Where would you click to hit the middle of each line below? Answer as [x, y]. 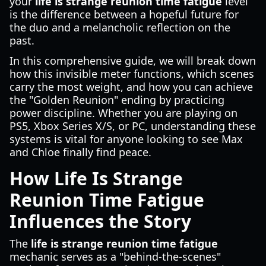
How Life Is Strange [96, 178]
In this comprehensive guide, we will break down [133, 61]
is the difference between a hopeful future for [124, 14]
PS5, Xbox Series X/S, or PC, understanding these [133, 126]
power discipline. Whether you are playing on [123, 113]
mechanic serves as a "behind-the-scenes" [115, 256]
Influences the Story [100, 221]
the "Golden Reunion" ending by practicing [117, 100]
